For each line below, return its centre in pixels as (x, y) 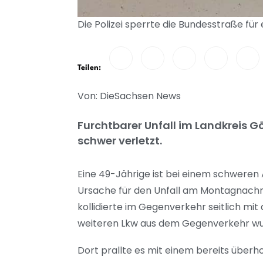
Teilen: (89, 68)
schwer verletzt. (120, 140)
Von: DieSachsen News (129, 96)
